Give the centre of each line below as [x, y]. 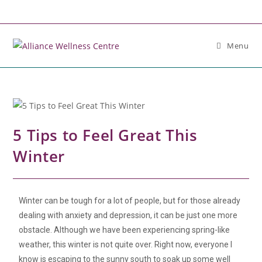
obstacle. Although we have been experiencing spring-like [125, 230]
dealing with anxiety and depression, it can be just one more [128, 215]
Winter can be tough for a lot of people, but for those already [130, 200]
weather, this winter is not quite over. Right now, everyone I [126, 244]
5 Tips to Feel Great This [105, 135]
